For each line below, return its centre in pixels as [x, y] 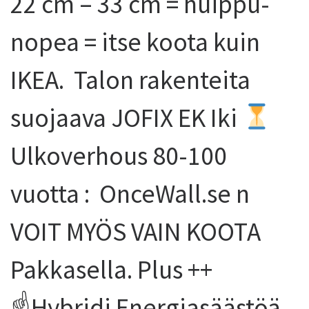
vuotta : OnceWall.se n [130, 193]
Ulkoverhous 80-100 [119, 156]
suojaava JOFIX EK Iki [126, 118]
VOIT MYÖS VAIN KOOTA [136, 231]
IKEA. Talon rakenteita [130, 80]
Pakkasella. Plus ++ [111, 269]
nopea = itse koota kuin [135, 42]
